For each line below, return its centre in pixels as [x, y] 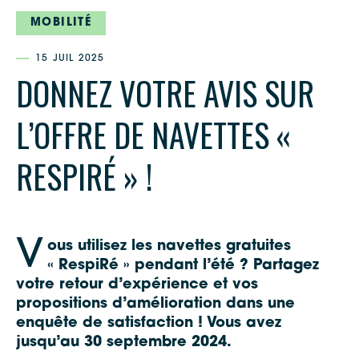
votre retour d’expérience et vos [137, 284]
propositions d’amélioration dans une [155, 304]
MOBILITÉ [61, 22]
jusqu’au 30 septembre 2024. [124, 342]
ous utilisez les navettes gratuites [169, 246]
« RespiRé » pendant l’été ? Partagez [183, 265]
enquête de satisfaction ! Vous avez [149, 323]
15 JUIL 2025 [70, 58]
